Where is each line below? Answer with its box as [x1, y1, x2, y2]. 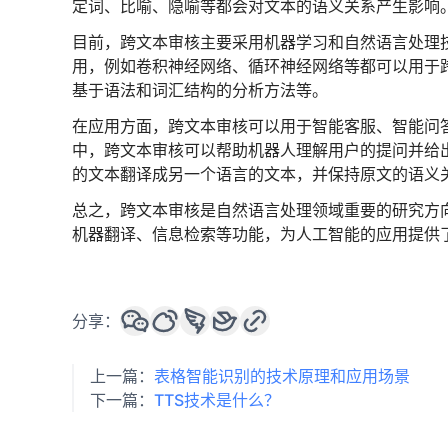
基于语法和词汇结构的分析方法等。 [72, 80, 328, 100]
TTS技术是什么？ [154, 390, 280, 410]
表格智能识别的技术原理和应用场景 [154, 366, 410, 386]
